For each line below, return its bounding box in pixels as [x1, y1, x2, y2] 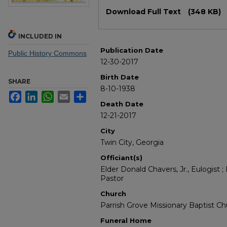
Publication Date [100, 46, 163, 55]
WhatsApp [54, 91, 87, 99]
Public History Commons [8, 49, 87, 58]
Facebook [21, 91, 53, 99]
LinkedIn [37, 91, 65, 99]
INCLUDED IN [18, 32, 62, 41]
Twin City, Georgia [100, 138, 164, 147]
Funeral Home [100, 216, 152, 225]
